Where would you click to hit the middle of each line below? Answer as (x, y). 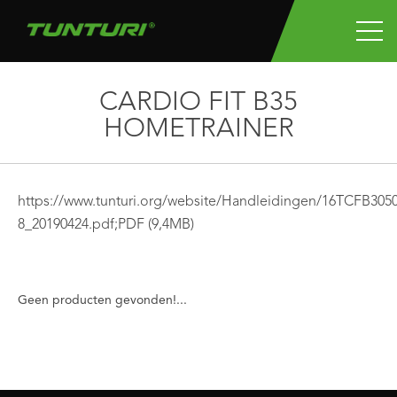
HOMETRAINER (198, 129)
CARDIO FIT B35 (198, 103)
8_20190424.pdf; (68, 225)
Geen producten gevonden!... (102, 300)
